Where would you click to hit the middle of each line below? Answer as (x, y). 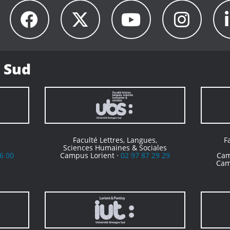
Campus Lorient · (90, 155)
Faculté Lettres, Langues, (115, 140)
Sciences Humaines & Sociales (115, 148)
